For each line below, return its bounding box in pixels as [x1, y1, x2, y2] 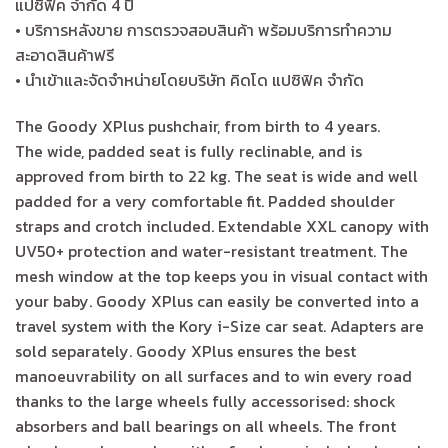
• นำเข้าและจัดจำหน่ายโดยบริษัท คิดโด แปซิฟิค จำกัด [15, 68, 364, 93]
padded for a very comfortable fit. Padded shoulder [15, 189, 395, 214]
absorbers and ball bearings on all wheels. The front [15, 414, 396, 439]
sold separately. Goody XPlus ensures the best [15, 339, 356, 364]
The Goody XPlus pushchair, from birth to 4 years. [15, 114, 380, 139]
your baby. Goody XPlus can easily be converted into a [15, 289, 419, 314]
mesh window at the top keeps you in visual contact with [15, 264, 428, 289]
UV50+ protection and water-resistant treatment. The [15, 239, 408, 264]
